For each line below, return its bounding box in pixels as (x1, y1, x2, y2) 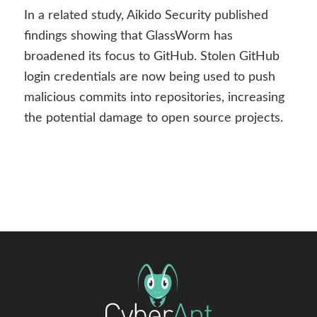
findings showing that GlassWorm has (23, 29, 233, 42)
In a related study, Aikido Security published (23, 8, 268, 22)
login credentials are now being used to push (23, 70, 275, 83)
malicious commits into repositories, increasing (23, 91, 284, 104)
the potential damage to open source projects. (23, 111, 283, 125)
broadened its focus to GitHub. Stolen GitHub (23, 50, 279, 63)
